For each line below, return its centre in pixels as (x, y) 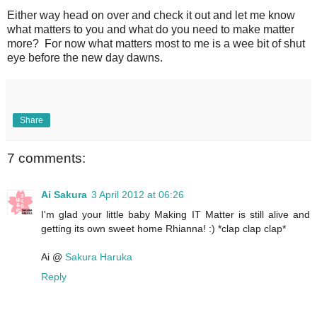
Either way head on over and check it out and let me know (151, 15)
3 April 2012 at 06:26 (138, 195)
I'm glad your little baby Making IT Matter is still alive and (175, 215)
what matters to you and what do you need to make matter (151, 29)
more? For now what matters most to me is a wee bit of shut (156, 43)
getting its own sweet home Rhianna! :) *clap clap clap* (163, 229)
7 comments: (46, 158)
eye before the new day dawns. (85, 57)
